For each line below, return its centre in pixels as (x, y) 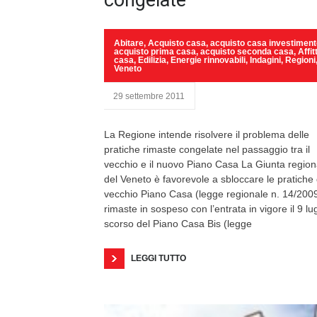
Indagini (265, 60)
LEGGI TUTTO (158, 258)
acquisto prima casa (155, 52)
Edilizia (152, 60)
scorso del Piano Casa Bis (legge (178, 224)
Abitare (129, 43)
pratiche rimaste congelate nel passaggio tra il (207, 149)
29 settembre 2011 (149, 96)
